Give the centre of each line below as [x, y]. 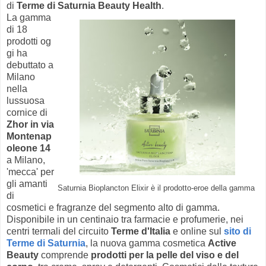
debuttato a [30, 65]
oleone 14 [28, 148]
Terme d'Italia [141, 231]
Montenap [29, 136]
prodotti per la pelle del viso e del [165, 255]
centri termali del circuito [59, 231]
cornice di [27, 112]
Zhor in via [30, 124]
